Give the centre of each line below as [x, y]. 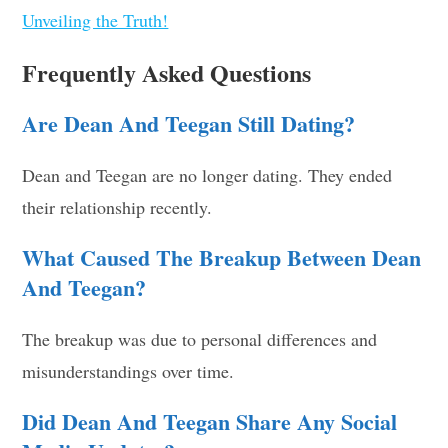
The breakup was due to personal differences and [200, 338]
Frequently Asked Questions [167, 72]
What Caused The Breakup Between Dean [222, 257]
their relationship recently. [117, 206]
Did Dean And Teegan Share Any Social [210, 421]
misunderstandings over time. [128, 370]
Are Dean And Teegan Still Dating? [189, 123]
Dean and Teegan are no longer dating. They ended [207, 174]
